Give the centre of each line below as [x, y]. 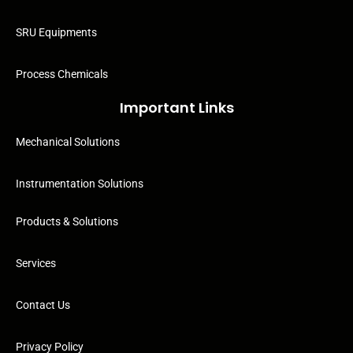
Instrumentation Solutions [80, 184]
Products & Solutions [67, 221]
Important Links [176, 108]
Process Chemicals [62, 74]
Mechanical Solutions [68, 142]
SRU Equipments [56, 32]
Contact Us [43, 305]
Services [36, 263]
